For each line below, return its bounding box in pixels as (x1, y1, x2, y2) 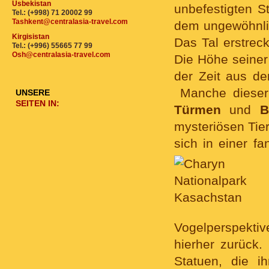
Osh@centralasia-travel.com (12, 50, 110, 59)
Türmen (174, 103, 221, 116)
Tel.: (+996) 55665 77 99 (12, 41, 92, 50)
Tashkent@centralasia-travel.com (12, 17, 128, 26)
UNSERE (15, 88, 50, 97)
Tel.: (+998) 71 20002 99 (12, 8, 92, 17)
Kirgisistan (12, 32, 49, 41)
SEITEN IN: (15, 98, 59, 108)
